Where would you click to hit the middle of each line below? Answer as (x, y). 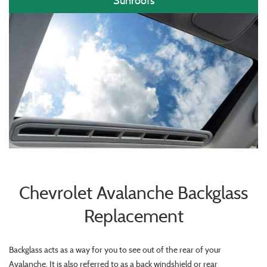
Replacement (133, 216)
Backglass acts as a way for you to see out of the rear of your (115, 250)
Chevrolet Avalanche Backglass (133, 193)
